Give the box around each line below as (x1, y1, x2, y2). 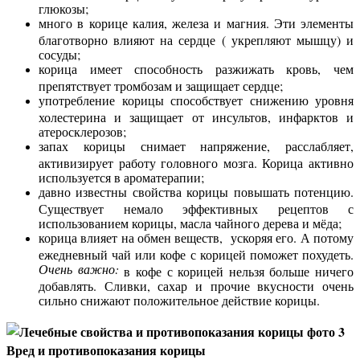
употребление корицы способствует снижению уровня (39, 91, 354, 108)
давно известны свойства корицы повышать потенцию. (39, 182, 354, 200)
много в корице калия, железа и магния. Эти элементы (39, 14, 354, 31)
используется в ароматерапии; (39, 168, 204, 182)
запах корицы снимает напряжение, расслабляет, (39, 137, 354, 154)
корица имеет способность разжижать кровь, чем (39, 59, 354, 77)
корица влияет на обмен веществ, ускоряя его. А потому (39, 228, 354, 246)
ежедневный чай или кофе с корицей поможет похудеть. (39, 245, 354, 260)
